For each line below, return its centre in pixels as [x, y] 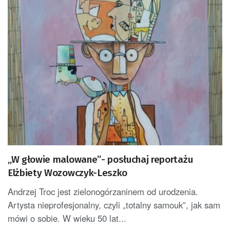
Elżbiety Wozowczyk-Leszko [68, 173]
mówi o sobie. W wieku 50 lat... [67, 218]
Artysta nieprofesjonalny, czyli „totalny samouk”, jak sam [114, 205]
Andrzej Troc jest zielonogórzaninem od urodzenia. [103, 192]
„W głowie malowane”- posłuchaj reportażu [100, 160]
